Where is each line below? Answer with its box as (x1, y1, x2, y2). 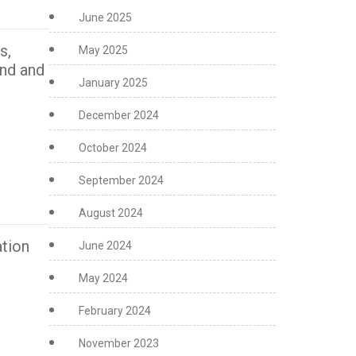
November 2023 (78, 337, 159, 350)
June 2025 (78, 11, 132, 24)
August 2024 (78, 207, 143, 219)
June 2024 (78, 239, 132, 252)
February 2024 (78, 304, 151, 317)
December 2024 (78, 109, 159, 122)
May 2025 (78, 44, 128, 56)
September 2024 (78, 174, 164, 187)
